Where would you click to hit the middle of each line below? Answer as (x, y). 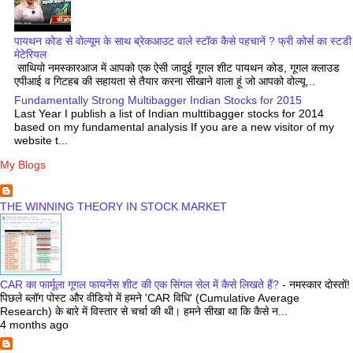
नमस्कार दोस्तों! (320, 285)
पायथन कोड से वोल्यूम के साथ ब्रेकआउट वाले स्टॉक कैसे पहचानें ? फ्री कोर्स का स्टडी (183, 41)
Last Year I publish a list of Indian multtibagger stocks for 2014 (169, 114)
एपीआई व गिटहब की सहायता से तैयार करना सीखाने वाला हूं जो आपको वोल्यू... (165, 81)
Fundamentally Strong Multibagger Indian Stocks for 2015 (158, 100)
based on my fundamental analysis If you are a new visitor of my (174, 127)
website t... (41, 141)
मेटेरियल (30, 54)
